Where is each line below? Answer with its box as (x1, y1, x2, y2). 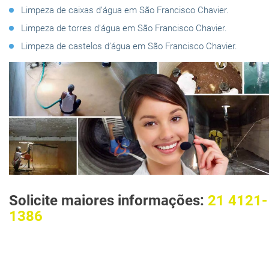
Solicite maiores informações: (9, 192, 208, 209)
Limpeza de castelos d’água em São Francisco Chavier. (21, 40, 237, 52)
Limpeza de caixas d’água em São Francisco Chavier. (21, 4, 229, 16)
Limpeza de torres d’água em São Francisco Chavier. (21, 22, 227, 34)
